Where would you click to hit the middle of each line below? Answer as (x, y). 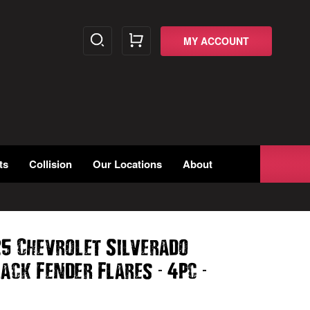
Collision (51, 164)
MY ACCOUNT (216, 41)
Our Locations (127, 164)
